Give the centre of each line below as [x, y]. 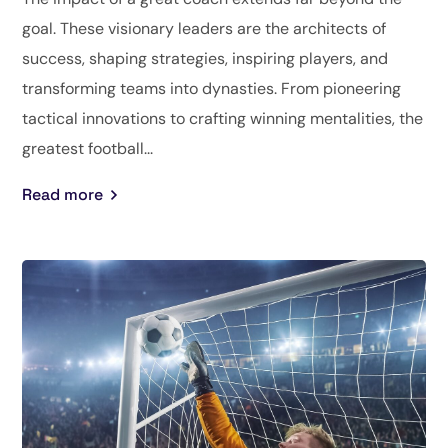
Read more [63, 194]
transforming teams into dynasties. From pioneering [212, 88]
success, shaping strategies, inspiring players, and [205, 58]
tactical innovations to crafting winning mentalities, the [223, 118]
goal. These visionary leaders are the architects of [204, 28]
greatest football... [88, 148]
